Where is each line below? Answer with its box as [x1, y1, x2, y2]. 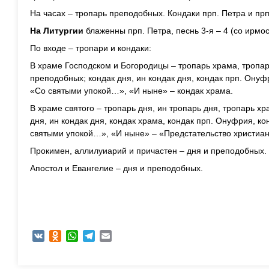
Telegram [95, 231, 130, 241]
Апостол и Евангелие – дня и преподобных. [30, 163, 203, 173]
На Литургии [30, 26, 83, 35]
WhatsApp [78, 231, 117, 241]
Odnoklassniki [61, 231, 114, 241]
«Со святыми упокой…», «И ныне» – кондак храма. [30, 86, 233, 95]
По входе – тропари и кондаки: [30, 43, 151, 53]
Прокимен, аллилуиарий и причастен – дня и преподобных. [30, 146, 267, 156]
